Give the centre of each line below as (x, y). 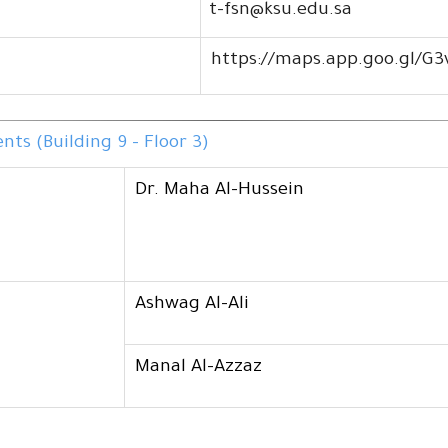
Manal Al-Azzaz (199, 368)
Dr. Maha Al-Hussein (220, 191)
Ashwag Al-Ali (192, 305)
